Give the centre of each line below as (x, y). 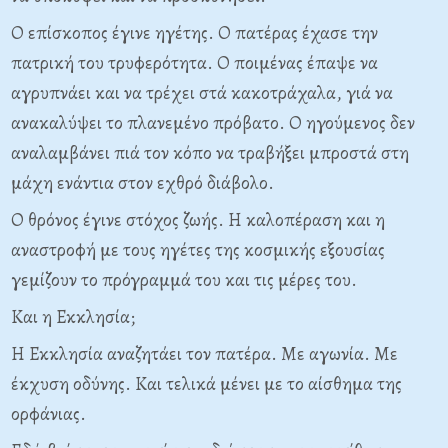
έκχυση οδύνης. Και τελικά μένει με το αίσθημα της (206, 384)
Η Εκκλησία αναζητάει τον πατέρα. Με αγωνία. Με (204, 354)
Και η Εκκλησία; (73, 317)
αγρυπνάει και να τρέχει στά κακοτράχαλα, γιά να (202, 93)
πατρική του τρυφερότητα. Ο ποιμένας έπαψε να (194, 63)
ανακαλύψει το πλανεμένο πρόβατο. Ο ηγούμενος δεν (213, 123)
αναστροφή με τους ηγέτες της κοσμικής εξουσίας (198, 250)
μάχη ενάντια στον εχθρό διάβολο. (142, 183)
